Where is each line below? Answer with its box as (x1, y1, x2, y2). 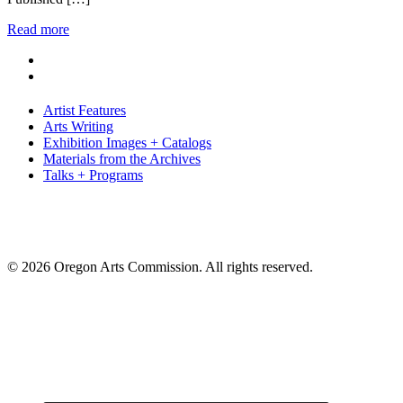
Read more (7, 21, 69, 37)
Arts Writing (43, 118, 113, 134)
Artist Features (43, 102, 126, 118)
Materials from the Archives (43, 150, 201, 166)
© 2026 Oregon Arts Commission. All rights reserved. (7, 258, 313, 274)
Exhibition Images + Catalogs (43, 134, 211, 150)
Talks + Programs (43, 166, 143, 183)
